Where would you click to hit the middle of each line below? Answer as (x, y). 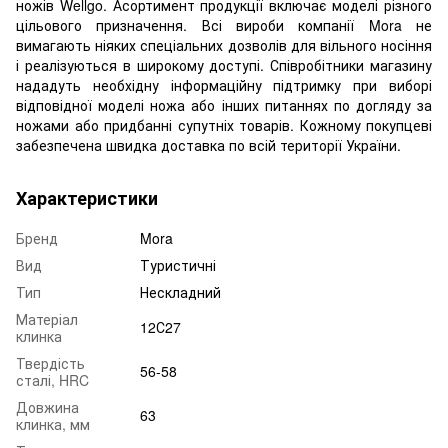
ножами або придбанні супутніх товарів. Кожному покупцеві (224, 124)
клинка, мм (53, 423)
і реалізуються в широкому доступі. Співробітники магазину (224, 64)
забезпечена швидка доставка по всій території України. (208, 144)
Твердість (50, 362)
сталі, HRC (52, 379)
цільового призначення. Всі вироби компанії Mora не (224, 24)
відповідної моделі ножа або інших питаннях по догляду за (224, 104)
